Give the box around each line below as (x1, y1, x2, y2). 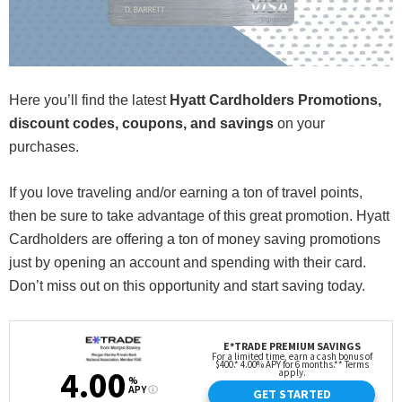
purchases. (9, 139, 79, 155)
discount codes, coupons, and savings (9, 116, 274, 132)
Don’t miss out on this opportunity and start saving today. (9, 278, 365, 294)
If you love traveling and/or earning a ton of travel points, (9, 185, 363, 201)
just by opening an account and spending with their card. (9, 255, 366, 271)
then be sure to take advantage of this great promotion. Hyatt (9, 208, 389, 224)
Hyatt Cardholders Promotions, (170, 92, 381, 109)
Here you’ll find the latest (9, 92, 170, 109)
